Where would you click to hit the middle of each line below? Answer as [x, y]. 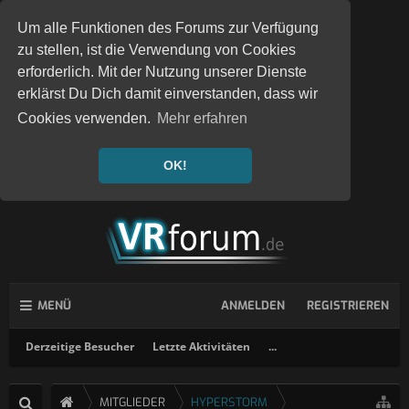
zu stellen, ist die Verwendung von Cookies [157, 50]
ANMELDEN [253, 305]
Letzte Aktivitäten [201, 346]
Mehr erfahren [203, 119]
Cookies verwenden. [86, 119]
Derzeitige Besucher [80, 346]
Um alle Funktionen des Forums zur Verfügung [168, 28]
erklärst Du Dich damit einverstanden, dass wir [168, 94]
